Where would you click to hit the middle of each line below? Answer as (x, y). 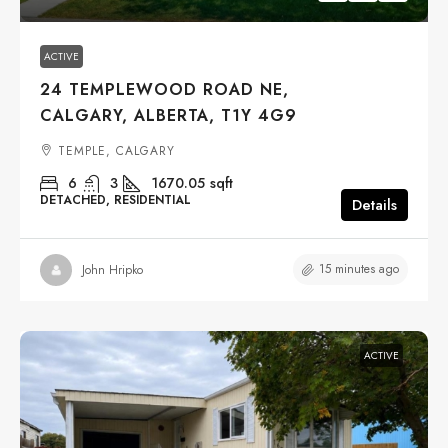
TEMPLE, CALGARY (116, 151)
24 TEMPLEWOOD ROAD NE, (164, 90)
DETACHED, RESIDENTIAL (115, 200)
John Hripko (112, 269)
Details (374, 205)
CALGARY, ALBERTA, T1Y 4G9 (168, 116)
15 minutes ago (359, 269)
